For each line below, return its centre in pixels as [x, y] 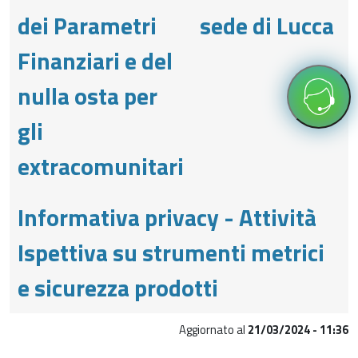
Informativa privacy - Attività [167, 217]
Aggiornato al [213, 329]
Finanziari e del [95, 60]
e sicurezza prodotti [118, 287]
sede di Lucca [267, 25]
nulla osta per [88, 95]
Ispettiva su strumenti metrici [171, 252]
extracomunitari [101, 166]
